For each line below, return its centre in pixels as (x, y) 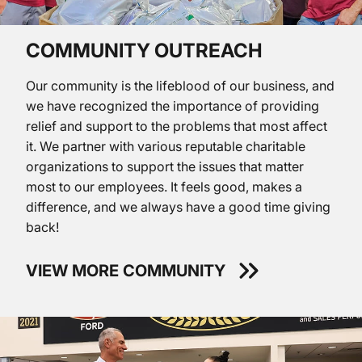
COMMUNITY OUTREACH (144, 51)
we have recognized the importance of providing (173, 106)
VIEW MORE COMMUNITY (126, 271)
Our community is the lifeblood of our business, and (180, 86)
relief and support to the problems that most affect (177, 126)
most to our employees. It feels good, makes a (164, 187)
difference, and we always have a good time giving (178, 207)
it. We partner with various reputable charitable (166, 147)
